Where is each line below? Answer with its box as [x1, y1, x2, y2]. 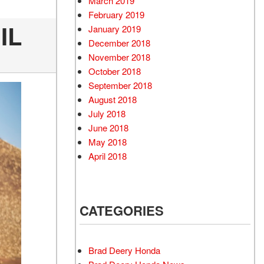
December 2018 [88, 37, 150, 49]
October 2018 [88, 65, 141, 77]
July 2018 [88, 107, 126, 120]
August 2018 [88, 93, 137, 105]
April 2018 [88, 150, 127, 162]
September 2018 [88, 79, 152, 91]
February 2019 [88, 8, 144, 21]
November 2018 [88, 51, 150, 63]
